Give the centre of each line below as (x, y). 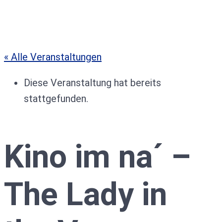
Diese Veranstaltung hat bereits (92, 83)
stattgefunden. (56, 99)
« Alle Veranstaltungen (53, 57)
